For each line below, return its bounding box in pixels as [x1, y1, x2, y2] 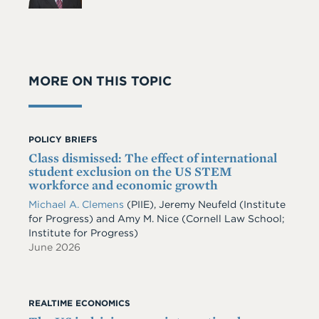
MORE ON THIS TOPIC [28, 73, 172, 88]
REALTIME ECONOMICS [28, 297, 130, 308]
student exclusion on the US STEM [28, 163, 232, 179]
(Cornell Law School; [179, 212, 285, 224]
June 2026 [28, 241, 80, 253]
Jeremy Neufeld [159, 198, 236, 210]
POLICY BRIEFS [28, 133, 98, 145]
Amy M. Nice [117, 212, 179, 224]
